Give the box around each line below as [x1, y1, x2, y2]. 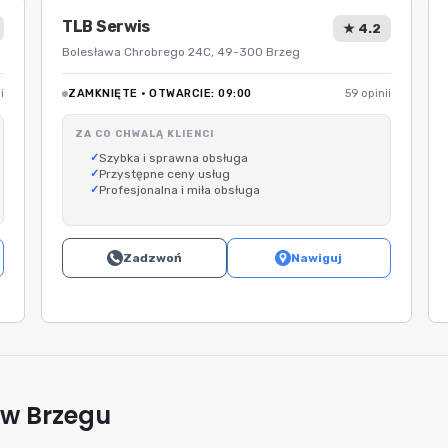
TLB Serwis [62, 17, 150, 36]
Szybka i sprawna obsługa [99, 151, 248, 165]
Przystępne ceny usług [99, 167, 230, 181]
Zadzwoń [122, 251, 182, 265]
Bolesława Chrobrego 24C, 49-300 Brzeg [62, 45, 300, 59]
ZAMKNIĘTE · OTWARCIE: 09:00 [68, 87, 252, 100]
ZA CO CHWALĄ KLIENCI [75, 128, 214, 140]
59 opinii [345, 87, 391, 100]
